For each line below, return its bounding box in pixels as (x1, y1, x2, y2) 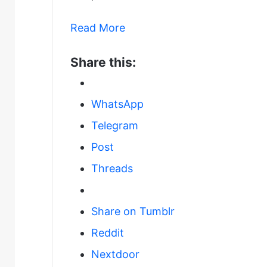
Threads (91, 162, 133, 175)
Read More (70, 21, 125, 35)
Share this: (70, 55, 136, 70)
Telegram (91, 119, 138, 132)
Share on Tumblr (91, 205, 175, 218)
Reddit (91, 226, 124, 240)
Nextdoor (91, 248, 139, 261)
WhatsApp (91, 98, 144, 111)
